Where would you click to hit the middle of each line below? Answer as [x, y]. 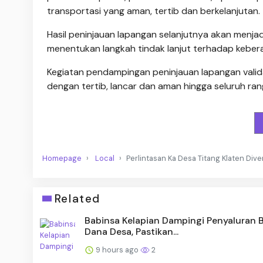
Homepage [62, 158]
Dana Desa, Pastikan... [131, 231]
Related [77, 198]
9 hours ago [117, 249]
